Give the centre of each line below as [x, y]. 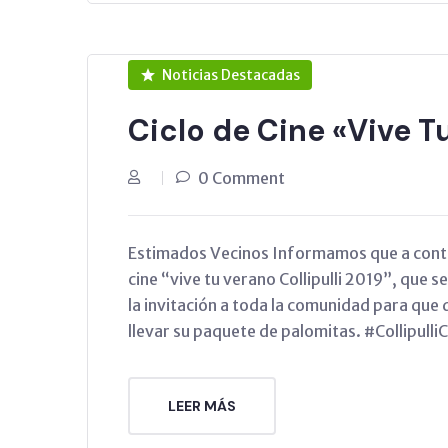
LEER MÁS [202, 405]
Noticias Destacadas [230, 74]
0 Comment [241, 177]
